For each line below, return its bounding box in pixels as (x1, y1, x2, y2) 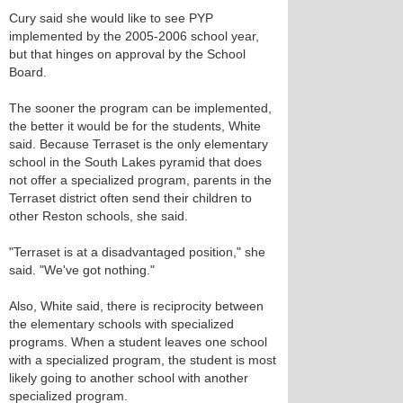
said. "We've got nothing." (9, 263, 155, 277)
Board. (9, 65, 47, 79)
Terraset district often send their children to (9, 191, 252, 205)
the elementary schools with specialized (9, 317, 234, 331)
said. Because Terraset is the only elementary (9, 137, 268, 151)
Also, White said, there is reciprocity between (9, 299, 264, 313)
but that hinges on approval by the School (9, 47, 246, 61)
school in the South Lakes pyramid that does (9, 155, 262, 169)
